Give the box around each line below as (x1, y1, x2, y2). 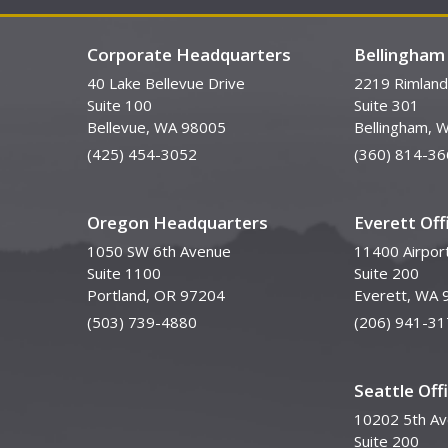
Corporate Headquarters (87, 43, 291, 66)
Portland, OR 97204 (87, 285, 225, 305)
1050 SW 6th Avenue (87, 241, 231, 261)
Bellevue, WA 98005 (87, 117, 226, 137)
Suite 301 (353, 95, 419, 115)
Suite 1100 (87, 263, 161, 283)
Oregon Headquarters (87, 211, 268, 234)
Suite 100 (87, 95, 152, 115)
